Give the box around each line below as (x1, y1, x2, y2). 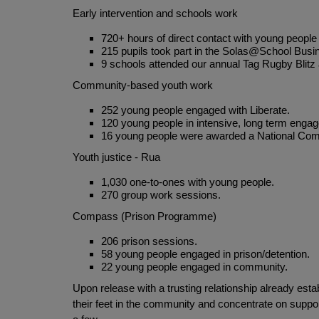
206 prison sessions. (101, 234, 197, 247)
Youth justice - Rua (73, 150, 160, 163)
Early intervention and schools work (73, 6, 238, 19)
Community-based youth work (73, 78, 213, 91)
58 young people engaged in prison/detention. (101, 247, 310, 260)
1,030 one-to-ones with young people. (101, 175, 274, 188)
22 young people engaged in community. (101, 260, 291, 273)
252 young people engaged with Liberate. (101, 103, 290, 116)
